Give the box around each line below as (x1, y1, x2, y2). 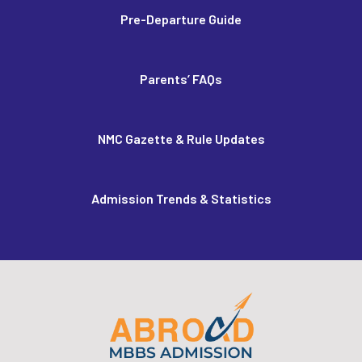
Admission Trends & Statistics (90, 191, 271, 206)
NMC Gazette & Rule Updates (97, 131, 265, 146)
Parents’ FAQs (140, 71, 222, 86)
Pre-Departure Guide (120, 11, 242, 27)
